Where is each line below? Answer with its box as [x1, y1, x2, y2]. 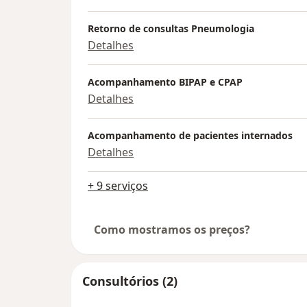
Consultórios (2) [82, 273, 177, 290]
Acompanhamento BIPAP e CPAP [88, 75, 243, 89]
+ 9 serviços [88, 178, 148, 194]
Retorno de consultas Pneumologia [88, 22, 254, 36]
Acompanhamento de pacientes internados [88, 129, 293, 143]
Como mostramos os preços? [94, 222, 250, 238]
